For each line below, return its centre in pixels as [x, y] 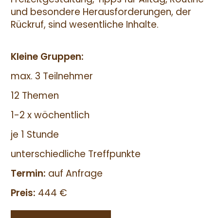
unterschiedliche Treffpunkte [75, 154]
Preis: [23, 193]
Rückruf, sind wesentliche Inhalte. [84, 25]
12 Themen [35, 96]
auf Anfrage [75, 174]
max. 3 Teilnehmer [52, 76]
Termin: [29, 174]
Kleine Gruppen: [47, 57]
